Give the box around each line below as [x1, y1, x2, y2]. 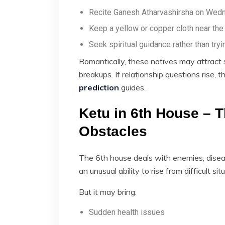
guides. [119, 82, 146, 92]
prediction [79, 82, 119, 92]
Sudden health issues [89, 207, 165, 217]
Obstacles [79, 123, 147, 139]
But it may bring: [79, 186, 137, 197]
